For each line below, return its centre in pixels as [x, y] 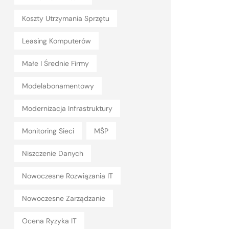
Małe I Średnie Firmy [55, 63]
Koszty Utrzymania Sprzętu [66, 18]
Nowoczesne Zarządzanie [64, 198]
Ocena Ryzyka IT [49, 221]
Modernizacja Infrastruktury [67, 108]
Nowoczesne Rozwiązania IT [67, 176]
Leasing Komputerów [56, 41]
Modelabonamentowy [58, 86]
